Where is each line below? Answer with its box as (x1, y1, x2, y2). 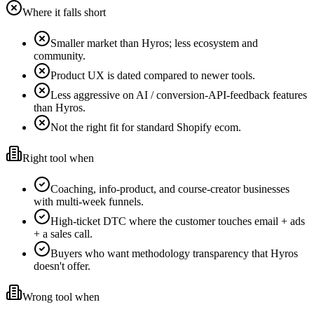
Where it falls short (22, 6, 106, 19)
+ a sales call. (34, 228, 93, 240)
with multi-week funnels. (34, 196, 144, 208)
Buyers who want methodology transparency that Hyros (50, 247, 298, 260)
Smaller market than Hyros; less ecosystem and (50, 37, 258, 50)
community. (34, 50, 86, 62)
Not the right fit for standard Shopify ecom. (50, 121, 241, 134)
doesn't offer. (34, 260, 90, 273)
